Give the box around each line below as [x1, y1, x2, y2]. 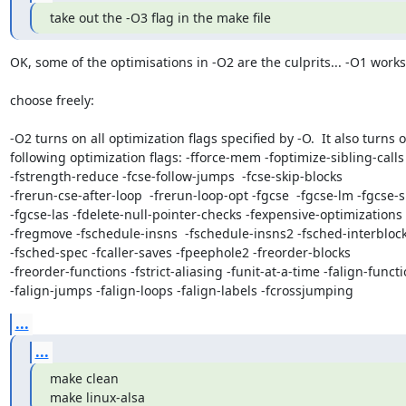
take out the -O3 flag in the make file [49, 8, 271, 26]
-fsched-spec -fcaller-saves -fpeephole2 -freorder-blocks [9, 243, 354, 261]
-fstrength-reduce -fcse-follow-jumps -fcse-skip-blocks [9, 167, 346, 185]
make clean [49, 369, 119, 387]
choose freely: [9, 91, 94, 109]
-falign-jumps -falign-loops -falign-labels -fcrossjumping [9, 281, 353, 299]
